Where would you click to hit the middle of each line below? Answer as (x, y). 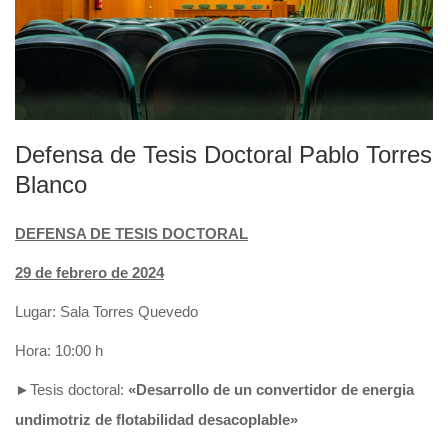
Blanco (51, 184)
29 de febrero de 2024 (89, 272)
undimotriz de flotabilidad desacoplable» (156, 419)
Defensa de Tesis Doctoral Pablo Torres (223, 154)
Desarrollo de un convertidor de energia (275, 389)
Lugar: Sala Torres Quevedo (106, 311)
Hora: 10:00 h (59, 350)
